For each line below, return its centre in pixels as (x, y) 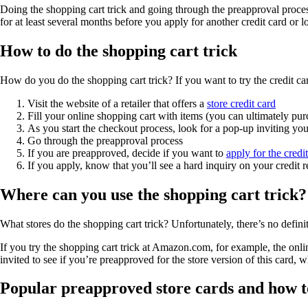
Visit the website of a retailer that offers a (117, 103)
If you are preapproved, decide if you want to (127, 153)
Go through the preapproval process (105, 140)
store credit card (241, 103)
